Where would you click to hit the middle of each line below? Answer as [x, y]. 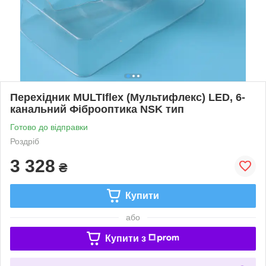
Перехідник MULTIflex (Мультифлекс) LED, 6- [128, 97]
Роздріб [25, 141]
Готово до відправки [49, 127]
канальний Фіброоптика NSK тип [97, 109]
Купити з [125, 238]
